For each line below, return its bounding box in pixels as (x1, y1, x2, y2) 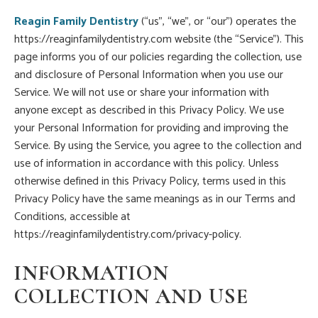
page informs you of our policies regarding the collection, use (14, 48, 302, 67)
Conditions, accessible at (14, 207, 131, 227)
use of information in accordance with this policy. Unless (14, 154, 279, 174)
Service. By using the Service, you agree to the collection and (14, 136, 302, 156)
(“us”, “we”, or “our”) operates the (138, 12, 296, 32)
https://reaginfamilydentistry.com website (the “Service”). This (14, 30, 304, 50)
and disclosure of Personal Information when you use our (14, 65, 283, 85)
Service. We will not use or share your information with (14, 83, 269, 103)
